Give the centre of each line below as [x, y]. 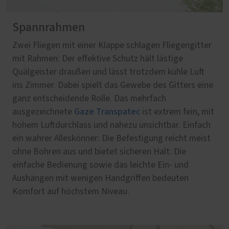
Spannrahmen [49, 28]
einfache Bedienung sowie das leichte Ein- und [100, 165]
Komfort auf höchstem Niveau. [71, 192]
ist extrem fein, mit [177, 112]
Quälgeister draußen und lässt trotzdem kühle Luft [108, 72]
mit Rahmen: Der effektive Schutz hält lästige [98, 59]
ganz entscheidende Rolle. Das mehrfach [89, 99]
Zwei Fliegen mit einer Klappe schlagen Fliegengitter [112, 46]
